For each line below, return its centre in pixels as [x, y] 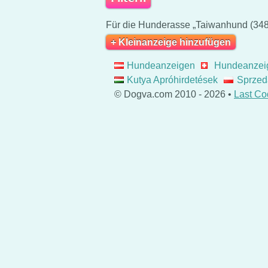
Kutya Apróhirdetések [173, 80]
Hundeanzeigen [161, 65]
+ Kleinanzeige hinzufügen [171, 42]
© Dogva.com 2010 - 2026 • [174, 94]
